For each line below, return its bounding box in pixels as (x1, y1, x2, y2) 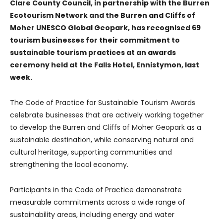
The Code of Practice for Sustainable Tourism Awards (10, 97, 195, 108)
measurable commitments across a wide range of (10, 197, 185, 207)
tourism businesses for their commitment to (10, 35, 180, 45)
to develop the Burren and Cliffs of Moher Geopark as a (10, 122, 201, 132)
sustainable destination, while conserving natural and (10, 134, 194, 145)
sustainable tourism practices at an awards (10, 47, 176, 57)
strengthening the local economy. (10, 159, 128, 169)
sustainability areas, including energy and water (10, 209, 174, 220)
